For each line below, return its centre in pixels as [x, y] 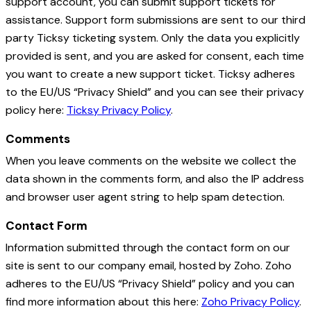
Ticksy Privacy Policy [119, 110]
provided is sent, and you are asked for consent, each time [155, 56]
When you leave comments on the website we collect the [151, 161]
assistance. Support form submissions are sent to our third [155, 20]
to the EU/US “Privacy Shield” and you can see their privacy [155, 92]
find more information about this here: [103, 302]
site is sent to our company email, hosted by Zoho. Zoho [149, 266]
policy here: [36, 110]
